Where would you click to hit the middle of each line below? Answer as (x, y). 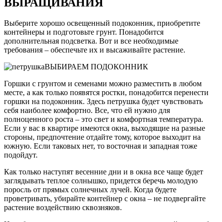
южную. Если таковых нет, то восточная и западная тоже (101, 146)
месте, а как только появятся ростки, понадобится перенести (106, 93)
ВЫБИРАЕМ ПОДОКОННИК (96, 67)
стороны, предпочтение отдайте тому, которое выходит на (102, 137)
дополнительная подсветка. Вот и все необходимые (91, 41)
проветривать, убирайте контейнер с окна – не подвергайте (105, 199)
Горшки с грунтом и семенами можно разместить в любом (103, 84)
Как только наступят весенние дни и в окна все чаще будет (104, 172)
